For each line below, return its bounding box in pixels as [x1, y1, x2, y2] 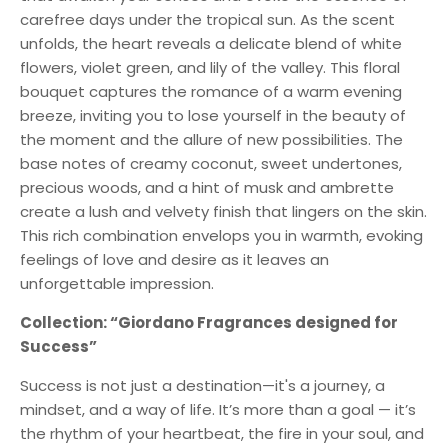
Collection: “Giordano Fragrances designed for [20, 312, 398, 333]
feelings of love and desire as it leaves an [20, 249, 329, 270]
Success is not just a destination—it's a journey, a [20, 375, 385, 396]
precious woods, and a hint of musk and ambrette [20, 177, 394, 198]
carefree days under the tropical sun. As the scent [20, 9, 395, 30]
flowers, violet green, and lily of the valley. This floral [20, 57, 400, 78]
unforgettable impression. [20, 273, 214, 294]
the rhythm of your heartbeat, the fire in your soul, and [20, 423, 424, 444]
